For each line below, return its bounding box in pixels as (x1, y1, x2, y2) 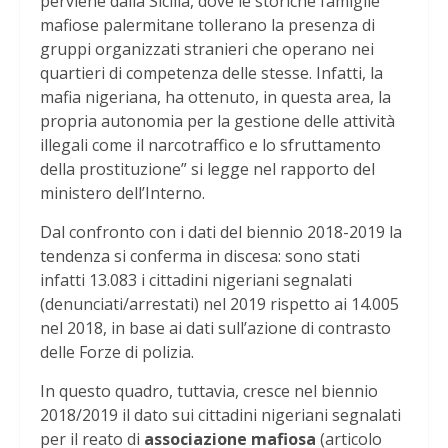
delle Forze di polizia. (40, 340, 194, 363)
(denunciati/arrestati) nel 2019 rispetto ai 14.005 (40, 292, 399, 315)
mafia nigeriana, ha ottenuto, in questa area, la (40, 85, 391, 108)
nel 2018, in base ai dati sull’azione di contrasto (40, 316, 391, 339)
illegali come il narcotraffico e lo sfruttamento (40, 133, 381, 156)
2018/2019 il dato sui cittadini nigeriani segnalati (40, 403, 401, 426)
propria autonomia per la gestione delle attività (40, 109, 395, 132)
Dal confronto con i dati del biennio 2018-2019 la (40, 220, 402, 243)
